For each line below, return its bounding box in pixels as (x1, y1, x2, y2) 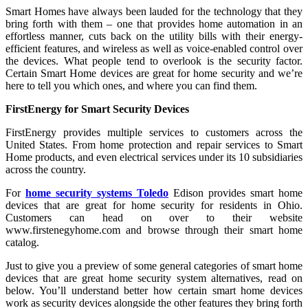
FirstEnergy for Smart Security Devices (5, 102, 189, 115)
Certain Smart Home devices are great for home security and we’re (5, 67, 302, 79)
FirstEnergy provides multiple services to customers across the (5, 126, 302, 138)
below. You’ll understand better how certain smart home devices (5, 284, 302, 296)
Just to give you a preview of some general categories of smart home (5, 259, 302, 272)
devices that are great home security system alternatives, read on (5, 272, 302, 284)
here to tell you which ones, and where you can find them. (5, 79, 257, 91)
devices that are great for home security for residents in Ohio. (5, 199, 302, 211)
